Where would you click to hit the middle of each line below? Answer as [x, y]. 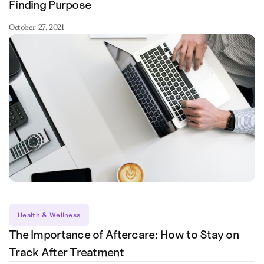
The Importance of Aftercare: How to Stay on [124, 235]
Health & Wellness [49, 215]
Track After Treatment [66, 252]
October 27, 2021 [37, 27]
